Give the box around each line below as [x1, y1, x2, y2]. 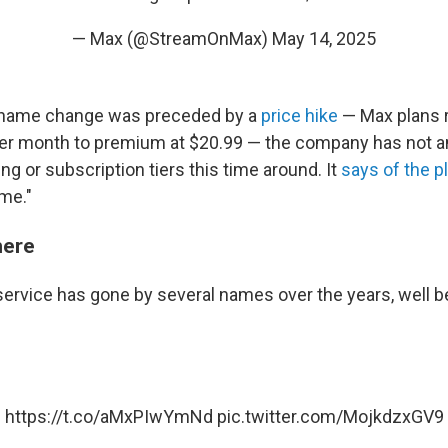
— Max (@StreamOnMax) [72, 28, 272, 49]
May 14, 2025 [272, 28, 376, 49]
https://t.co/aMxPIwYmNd [4, 406, 213, 427]
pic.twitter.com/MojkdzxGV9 [216, 406, 444, 427]
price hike [261, 105, 338, 126]
